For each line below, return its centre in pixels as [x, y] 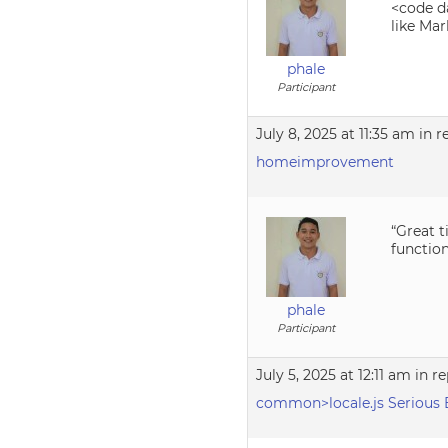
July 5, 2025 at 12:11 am [334, 375]
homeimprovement [325, 162]
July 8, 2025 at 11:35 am [336, 134]
